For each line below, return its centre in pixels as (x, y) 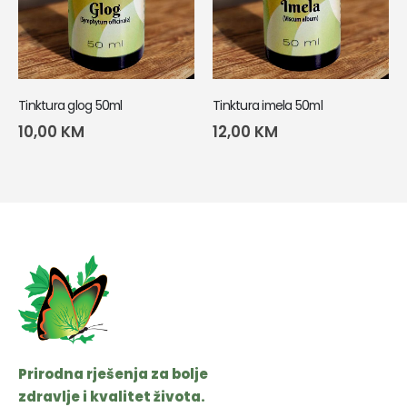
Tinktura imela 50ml (268, 105)
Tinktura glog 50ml (70, 105)
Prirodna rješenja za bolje (113, 374)
